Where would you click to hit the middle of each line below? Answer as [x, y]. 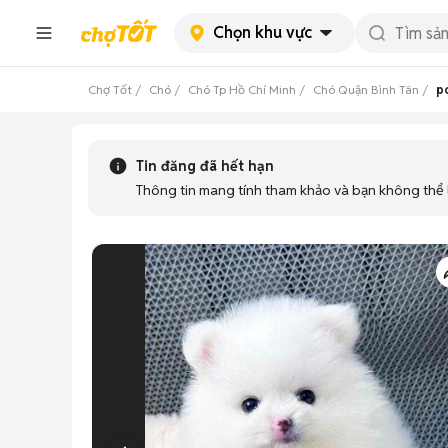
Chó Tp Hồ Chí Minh [242, 89]
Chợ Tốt [110, 89]
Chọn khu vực [262, 32]
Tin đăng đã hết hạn [205, 166]
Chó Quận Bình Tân [366, 89]
